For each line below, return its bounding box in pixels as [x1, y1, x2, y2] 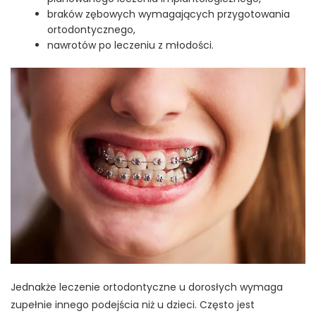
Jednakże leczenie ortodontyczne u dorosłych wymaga [11, 280, 283, 295]
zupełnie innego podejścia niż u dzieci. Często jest [11, 298, 255, 312]
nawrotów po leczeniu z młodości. [47, 37, 214, 52]
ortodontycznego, [47, 22, 136, 37]
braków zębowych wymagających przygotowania [47, 6, 291, 21]
